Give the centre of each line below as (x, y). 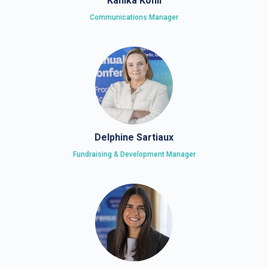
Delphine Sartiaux (134, 137)
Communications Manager (134, 17)
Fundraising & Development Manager (134, 154)
